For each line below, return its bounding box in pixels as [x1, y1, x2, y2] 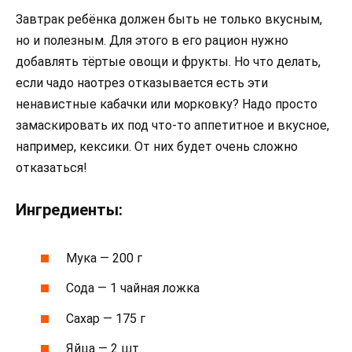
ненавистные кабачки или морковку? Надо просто [16, 96, 317, 112]
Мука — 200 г [66, 251, 143, 266]
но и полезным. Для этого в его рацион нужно [16, 32, 288, 48]
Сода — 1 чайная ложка [66, 280, 200, 296]
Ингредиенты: [16, 200, 123, 219]
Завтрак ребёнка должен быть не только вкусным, [16, 11, 322, 27]
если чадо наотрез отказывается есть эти [16, 75, 268, 90]
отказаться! [16, 159, 87, 175]
